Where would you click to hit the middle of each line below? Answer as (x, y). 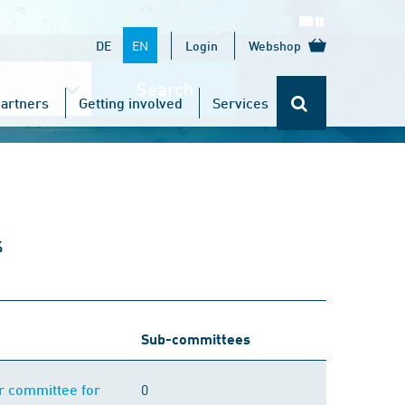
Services (240, 103)
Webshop (275, 45)
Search (165, 89)
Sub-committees (196, 339)
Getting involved (131, 103)
